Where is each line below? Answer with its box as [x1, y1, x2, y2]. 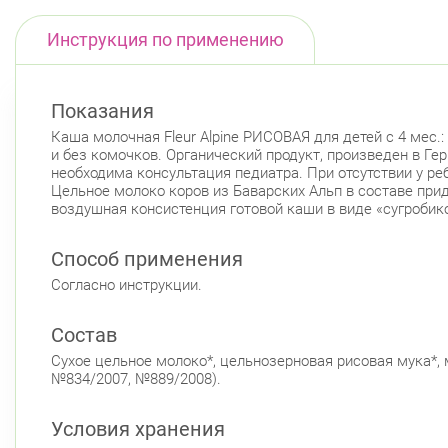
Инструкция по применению [46, 29, 284, 51]
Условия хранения [51, 416, 225, 441]
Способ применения [51, 246, 243, 271]
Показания [51, 98, 154, 123]
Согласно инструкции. [51, 275, 202, 294]
